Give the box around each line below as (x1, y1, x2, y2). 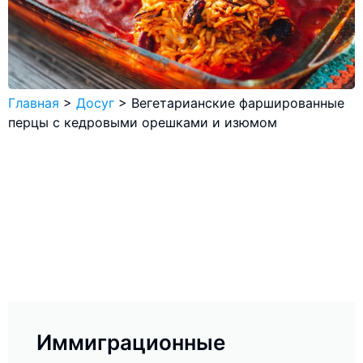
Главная (8, 95, 59, 112)
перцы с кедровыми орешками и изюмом (8, 114, 277, 131)
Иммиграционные (36, 330, 225, 356)
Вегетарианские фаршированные (131, 95, 344, 112)
